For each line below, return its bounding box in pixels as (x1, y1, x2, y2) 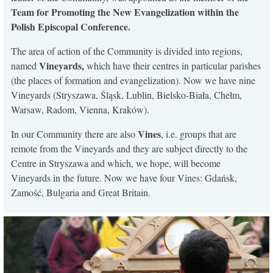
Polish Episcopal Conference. (11, 19, 130, 34)
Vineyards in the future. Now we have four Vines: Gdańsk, (11, 171, 237, 185)
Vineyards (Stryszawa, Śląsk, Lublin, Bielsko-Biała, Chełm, (11, 88, 242, 102)
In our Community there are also (11, 127, 138, 141)
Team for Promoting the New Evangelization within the (11, 5, 239, 19)
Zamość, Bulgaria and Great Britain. (11, 186, 151, 199)
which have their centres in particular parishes (87, 59, 261, 73)
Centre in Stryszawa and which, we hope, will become (11, 157, 221, 170)
